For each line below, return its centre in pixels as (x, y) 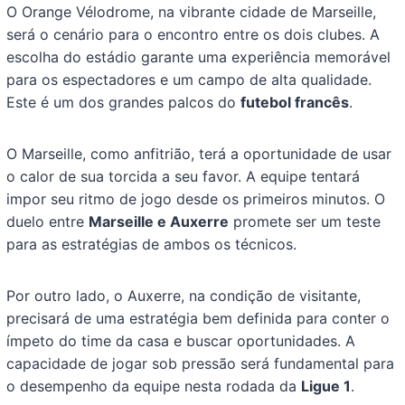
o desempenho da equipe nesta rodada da (154, 386)
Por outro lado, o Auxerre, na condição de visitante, (184, 296)
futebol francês (295, 103)
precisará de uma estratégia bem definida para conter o (198, 319)
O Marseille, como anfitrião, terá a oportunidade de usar (199, 154)
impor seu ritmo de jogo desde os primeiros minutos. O (196, 199)
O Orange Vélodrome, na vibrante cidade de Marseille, (192, 12)
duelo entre (48, 222)
